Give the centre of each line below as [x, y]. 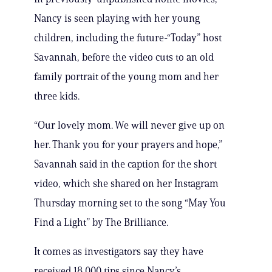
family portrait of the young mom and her [126, 77]
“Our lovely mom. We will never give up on [129, 125]
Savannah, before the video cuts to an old [124, 57]
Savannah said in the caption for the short [125, 164]
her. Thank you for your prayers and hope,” [128, 145]
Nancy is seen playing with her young [117, 19]
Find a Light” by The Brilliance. [101, 223]
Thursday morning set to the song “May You [130, 203]
